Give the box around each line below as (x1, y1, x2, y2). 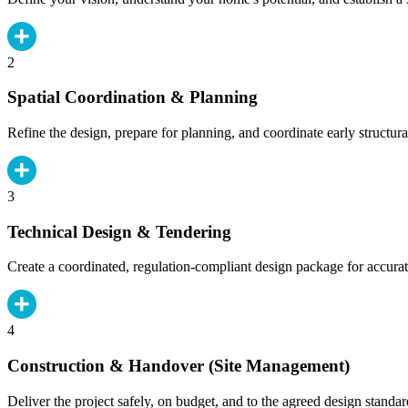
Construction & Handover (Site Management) (7, 356, 350, 376)
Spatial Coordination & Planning (7, 87, 258, 107)
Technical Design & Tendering (7, 221, 231, 241)
